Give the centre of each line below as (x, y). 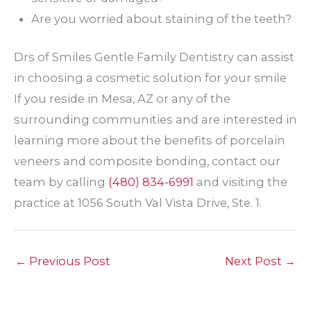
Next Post (255, 261)
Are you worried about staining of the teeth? (161, 19)
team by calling (61, 182)
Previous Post (68, 261)
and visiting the (241, 182)
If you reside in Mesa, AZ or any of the (122, 98)
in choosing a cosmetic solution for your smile (150, 77)
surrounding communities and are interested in (155, 119)
